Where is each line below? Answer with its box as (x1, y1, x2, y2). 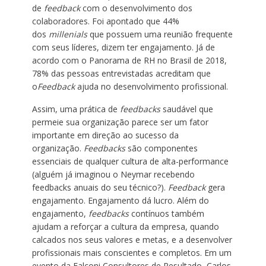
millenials (48, 28, 90, 40)
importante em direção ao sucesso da (31, 129, 179, 141)
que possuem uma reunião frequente (89, 28, 233, 40)
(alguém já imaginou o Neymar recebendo (31, 169, 195, 180)
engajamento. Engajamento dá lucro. (31, 195, 175, 206)
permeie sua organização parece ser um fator (31, 116, 208, 128)
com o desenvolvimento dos (80, 2, 192, 14)
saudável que (160, 103, 213, 115)
